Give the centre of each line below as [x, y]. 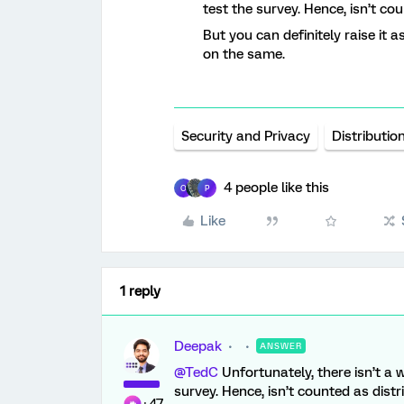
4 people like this [276, 188]
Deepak [198, 346]
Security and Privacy [246, 136]
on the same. [244, 54]
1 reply [140, 291]
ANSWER [281, 346]
